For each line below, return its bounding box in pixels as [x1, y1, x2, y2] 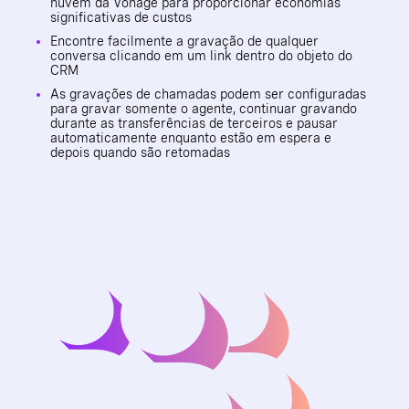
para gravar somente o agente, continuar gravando [50, 100, 357, 116]
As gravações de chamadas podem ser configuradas [50, 86, 366, 101]
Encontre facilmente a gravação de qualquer [50, 33, 319, 48]
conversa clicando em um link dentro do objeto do [50, 47, 352, 63]
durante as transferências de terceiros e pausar [50, 115, 338, 131]
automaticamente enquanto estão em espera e [50, 130, 331, 145]
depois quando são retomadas [50, 144, 230, 160]
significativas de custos [50, 9, 192, 25]
